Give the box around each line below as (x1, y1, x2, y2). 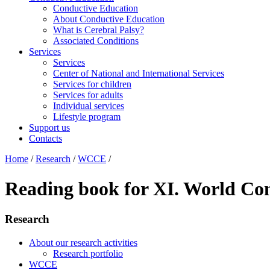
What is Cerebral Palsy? (53, 25, 144, 36)
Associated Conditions (53, 36, 139, 46)
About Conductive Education (53, 14, 165, 25)
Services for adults (53, 90, 123, 101)
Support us (29, 122, 70, 133)
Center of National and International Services (53, 68, 224, 79)
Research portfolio (53, 248, 123, 259)
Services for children (53, 79, 131, 90)
